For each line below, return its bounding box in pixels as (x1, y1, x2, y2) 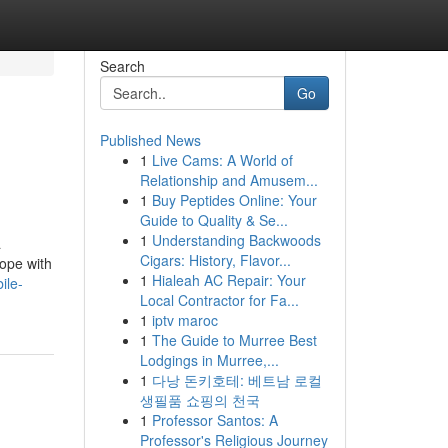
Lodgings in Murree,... (139, 350, 279, 370)
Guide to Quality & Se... (139, 210, 288, 230)
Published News (99, 130, 201, 150)
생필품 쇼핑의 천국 (139, 390, 260, 410)
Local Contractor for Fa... (139, 290, 299, 310)
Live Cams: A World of (151, 150, 293, 170)
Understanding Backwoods (151, 230, 321, 250)
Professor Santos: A (151, 410, 278, 430)
